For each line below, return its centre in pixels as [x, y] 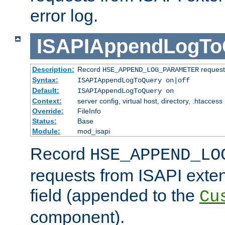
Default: [45, 91]
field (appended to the [115, 196]
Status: [44, 121]
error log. [64, 16]
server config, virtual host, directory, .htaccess [150, 101]
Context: [47, 101]
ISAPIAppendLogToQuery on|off [133, 81]
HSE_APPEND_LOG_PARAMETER [150, 70]
